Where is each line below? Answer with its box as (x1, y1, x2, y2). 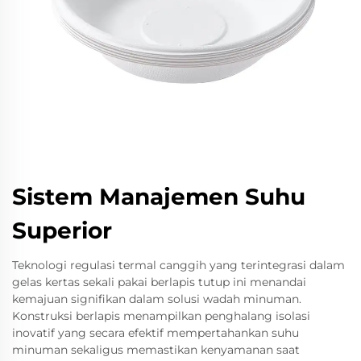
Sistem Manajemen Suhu (12, 183, 305, 210)
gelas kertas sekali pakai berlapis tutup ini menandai (12, 275, 306, 289)
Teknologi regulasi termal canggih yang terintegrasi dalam (12, 258, 345, 272)
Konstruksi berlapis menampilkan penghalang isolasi (12, 309, 310, 323)
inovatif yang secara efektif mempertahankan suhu (12, 326, 299, 340)
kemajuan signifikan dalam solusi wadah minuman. (12, 292, 301, 306)
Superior (12, 217, 112, 244)
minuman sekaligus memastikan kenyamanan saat (12, 342, 300, 357)
